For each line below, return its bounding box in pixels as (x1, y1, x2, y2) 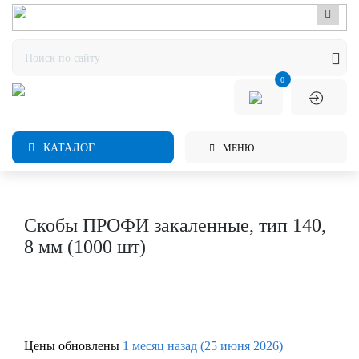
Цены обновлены (24, 339, 119, 353)
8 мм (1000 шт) (24, 236, 146, 257)
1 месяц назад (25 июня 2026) (123, 339, 283, 353)
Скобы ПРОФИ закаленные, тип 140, (24, 215, 326, 236)
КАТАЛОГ (40, 142, 95, 154)
